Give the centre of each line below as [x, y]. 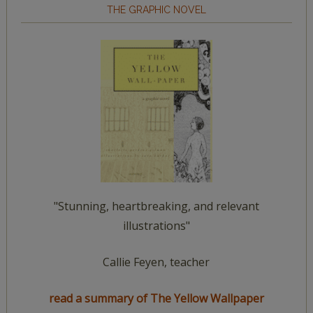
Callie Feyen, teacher [156, 262]
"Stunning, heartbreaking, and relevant [156, 206]
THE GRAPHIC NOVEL [156, 9]
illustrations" [156, 226]
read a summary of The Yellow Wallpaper [156, 299]
